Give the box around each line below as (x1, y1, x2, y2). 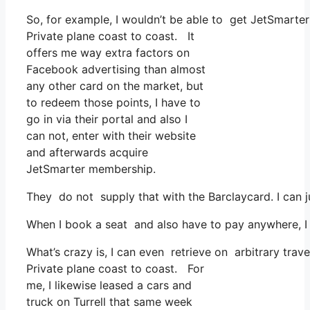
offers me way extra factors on (26, 46, 190, 60)
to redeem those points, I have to (26, 95, 201, 110)
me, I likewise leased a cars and (26, 278, 192, 293)
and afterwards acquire (26, 145, 148, 160)
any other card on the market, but (26, 79, 203, 93)
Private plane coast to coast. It (26, 29, 194, 44)
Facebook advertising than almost (26, 62, 206, 77)
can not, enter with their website (26, 129, 196, 143)
